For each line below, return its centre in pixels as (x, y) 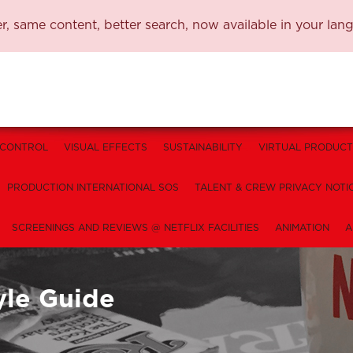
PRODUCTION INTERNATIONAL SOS (93, 188)
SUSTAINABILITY (203, 147)
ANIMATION (302, 228)
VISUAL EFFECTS (106, 147)
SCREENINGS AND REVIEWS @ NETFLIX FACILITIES (136, 228)
